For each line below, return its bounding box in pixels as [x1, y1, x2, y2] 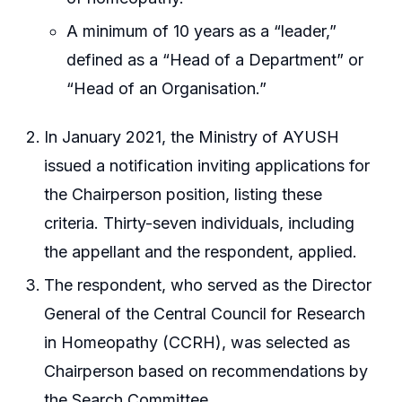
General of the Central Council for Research [44, 304, 366, 324]
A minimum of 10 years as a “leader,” [66, 22, 337, 41]
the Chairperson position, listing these [44, 184, 323, 204]
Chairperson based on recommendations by [44, 362, 369, 381]
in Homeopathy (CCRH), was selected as [44, 333, 351, 353]
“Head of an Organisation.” [66, 79, 267, 99]
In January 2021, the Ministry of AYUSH [44, 127, 340, 146]
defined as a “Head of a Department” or [66, 50, 364, 70]
